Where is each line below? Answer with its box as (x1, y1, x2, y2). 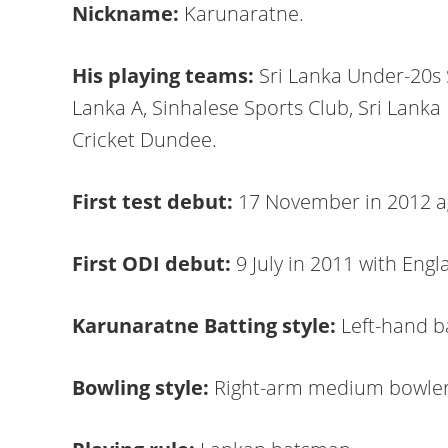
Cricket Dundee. (72, 126, 217, 153)
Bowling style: (72, 374, 214, 401)
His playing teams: (72, 62, 259, 89)
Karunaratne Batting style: (72, 312, 341, 339)
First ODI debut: (72, 250, 236, 277)
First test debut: (72, 188, 238, 215)
